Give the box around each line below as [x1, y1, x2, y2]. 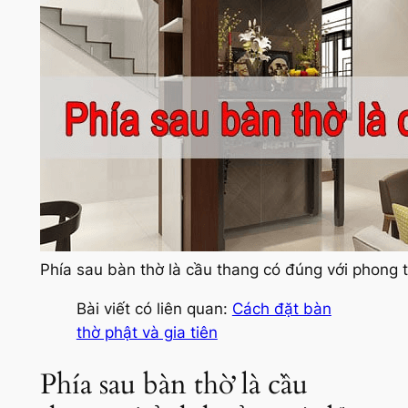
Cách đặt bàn [231, 299, 331, 318]
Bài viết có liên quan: [76, 299, 232, 318]
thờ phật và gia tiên [76, 322, 218, 342]
